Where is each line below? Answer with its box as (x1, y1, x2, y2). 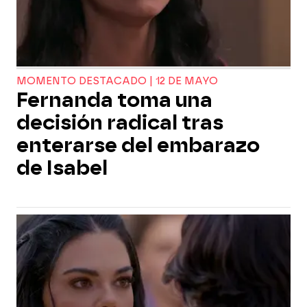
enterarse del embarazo (16, 134, 260, 157)
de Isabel (16, 156, 108, 180)
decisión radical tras (16, 111, 223, 134)
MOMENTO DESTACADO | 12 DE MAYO (16, 75, 218, 87)
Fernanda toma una (16, 88, 212, 112)
